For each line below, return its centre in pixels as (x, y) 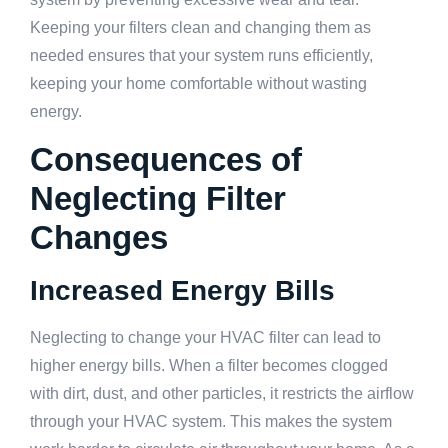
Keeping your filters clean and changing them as (200, 27)
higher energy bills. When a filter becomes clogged (209, 366)
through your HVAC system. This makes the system (211, 422)
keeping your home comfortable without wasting (198, 83)
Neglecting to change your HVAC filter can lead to (205, 338)
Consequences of (166, 160)
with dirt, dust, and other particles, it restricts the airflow (222, 394)
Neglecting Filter (158, 199)
